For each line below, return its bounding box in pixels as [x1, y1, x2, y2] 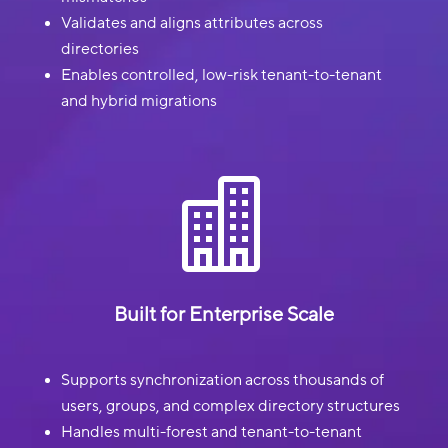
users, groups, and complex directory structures [60, 397, 400, 416]
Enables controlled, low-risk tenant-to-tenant [60, 66, 382, 85]
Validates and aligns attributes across [60, 14, 323, 33]
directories [60, 40, 139, 59]
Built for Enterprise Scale [113, 304, 334, 327]
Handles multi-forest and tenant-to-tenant [60, 423, 362, 442]
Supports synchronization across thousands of [60, 371, 384, 390]
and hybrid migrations [60, 92, 217, 111]
